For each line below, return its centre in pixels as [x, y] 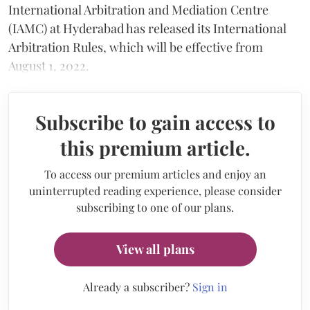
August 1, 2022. [49, 65]
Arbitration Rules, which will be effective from [136, 47]
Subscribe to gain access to [155, 122]
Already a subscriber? [137, 286]
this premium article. [155, 147]
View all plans [155, 249]
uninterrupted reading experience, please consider [155, 190]
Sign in [210, 286]
